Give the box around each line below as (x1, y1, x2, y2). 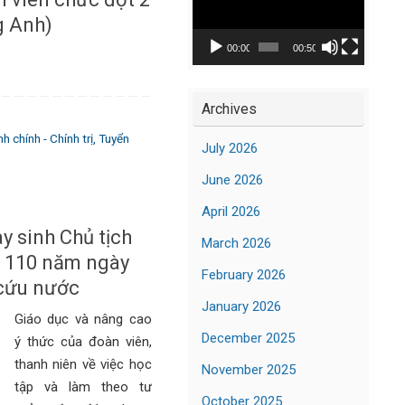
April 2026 (202, 202, 260, 220)
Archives (202, 99, 257, 118)
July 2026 (202, 139, 258, 156)
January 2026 (202, 297, 281, 315)
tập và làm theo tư (14, 378, 152, 395)
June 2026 (202, 171, 263, 188)
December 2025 (202, 329, 295, 346)
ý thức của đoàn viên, (14, 333, 152, 350)
